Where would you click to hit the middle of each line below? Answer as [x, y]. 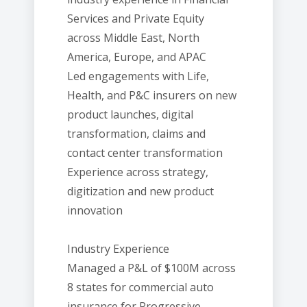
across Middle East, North [133, 38]
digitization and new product [140, 191]
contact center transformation [145, 153]
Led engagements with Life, [138, 76]
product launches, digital [130, 114]
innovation [95, 210]
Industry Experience [118, 249]
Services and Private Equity [136, 19]
